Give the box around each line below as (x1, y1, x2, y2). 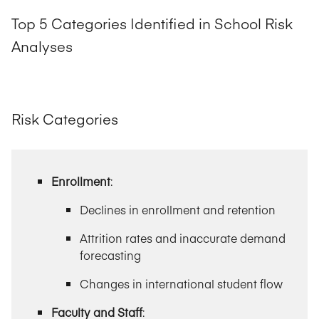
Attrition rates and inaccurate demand (80, 230, 286, 246)
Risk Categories (11, 109, 118, 129)
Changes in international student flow (80, 276, 283, 292)
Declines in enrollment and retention (80, 202, 276, 218)
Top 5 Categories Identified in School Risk (11, 13, 293, 33)
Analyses (11, 36, 73, 56)
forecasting (80, 247, 141, 263)
